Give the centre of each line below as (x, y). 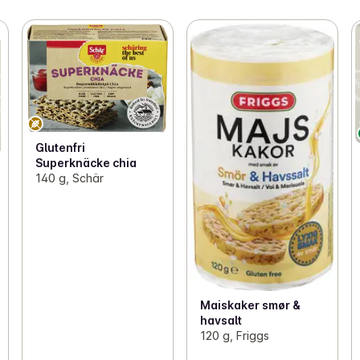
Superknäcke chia (86, 162)
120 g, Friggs (234, 336)
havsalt (221, 321)
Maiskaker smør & (250, 305)
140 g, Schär (69, 178)
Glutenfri (60, 147)
